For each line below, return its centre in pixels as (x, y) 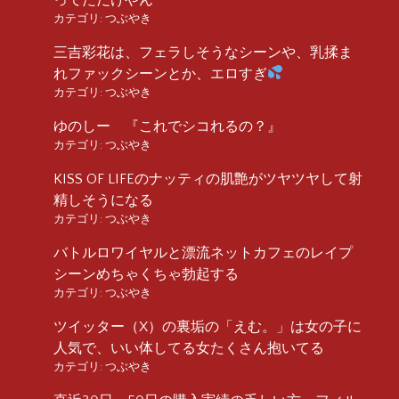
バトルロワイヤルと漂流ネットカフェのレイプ (203, 252)
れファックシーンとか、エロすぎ (160, 73)
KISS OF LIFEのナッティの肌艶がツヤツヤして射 (208, 179)
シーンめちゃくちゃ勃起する (146, 274)
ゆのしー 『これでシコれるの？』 (167, 126)
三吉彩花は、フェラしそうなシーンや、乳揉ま (203, 52)
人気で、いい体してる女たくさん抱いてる (189, 348)
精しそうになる (103, 200)
